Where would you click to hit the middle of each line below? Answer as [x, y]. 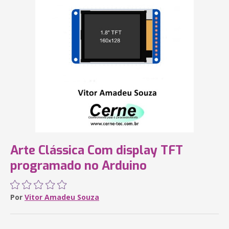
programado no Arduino [78, 166]
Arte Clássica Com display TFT [97, 150]
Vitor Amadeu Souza [62, 197]
